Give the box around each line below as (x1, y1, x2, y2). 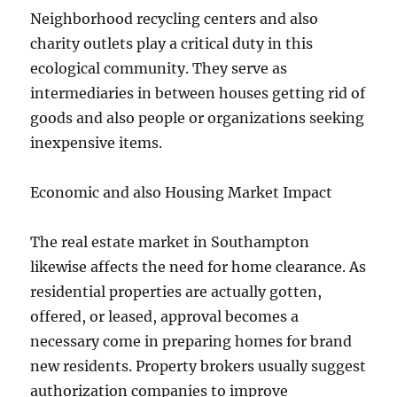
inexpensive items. (30, 134, 163, 152)
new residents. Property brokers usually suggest (30, 357, 367, 375)
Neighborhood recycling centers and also (30, 10, 319, 27)
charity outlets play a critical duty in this (30, 35, 314, 52)
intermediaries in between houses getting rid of (30, 84, 366, 102)
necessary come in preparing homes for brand (30, 332, 353, 350)
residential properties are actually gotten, (30, 283, 323, 300)
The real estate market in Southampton (30, 233, 310, 251)
